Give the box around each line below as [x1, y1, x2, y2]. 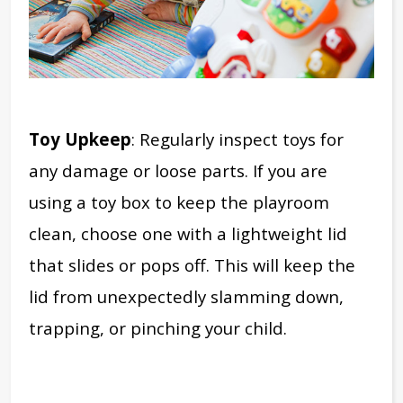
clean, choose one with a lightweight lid [29, 222, 347, 246]
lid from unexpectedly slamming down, [29, 285, 344, 309]
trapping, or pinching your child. [29, 317, 287, 340]
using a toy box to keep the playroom [29, 191, 329, 214]
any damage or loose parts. [29, 159, 253, 183]
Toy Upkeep [29, 128, 131, 151]
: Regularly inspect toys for [131, 128, 344, 151]
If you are [253, 159, 327, 183]
